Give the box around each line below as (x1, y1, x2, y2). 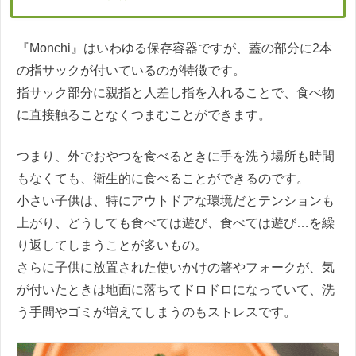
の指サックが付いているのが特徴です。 (17, 63, 246, 77)
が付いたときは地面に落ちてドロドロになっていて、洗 (17, 282, 335, 296)
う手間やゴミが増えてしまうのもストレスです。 (17, 304, 296, 319)
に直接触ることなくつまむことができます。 (17, 107, 271, 122)
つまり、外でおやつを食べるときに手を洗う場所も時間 (17, 149, 335, 163)
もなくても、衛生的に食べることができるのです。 (17, 171, 309, 185)
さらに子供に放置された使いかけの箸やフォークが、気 (17, 260, 335, 274)
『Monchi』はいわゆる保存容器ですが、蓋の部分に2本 (17, 41, 332, 55)
